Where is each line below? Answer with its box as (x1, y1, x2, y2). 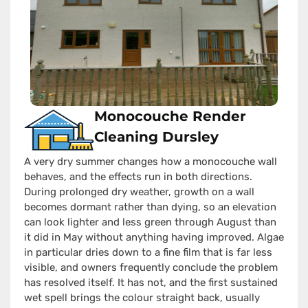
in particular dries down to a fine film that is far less (24, 246, 272, 259)
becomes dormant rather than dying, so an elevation (24, 201, 276, 214)
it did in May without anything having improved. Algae (24, 231, 284, 244)
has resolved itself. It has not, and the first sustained (24, 276, 278, 289)
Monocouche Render (93, 108, 246, 125)
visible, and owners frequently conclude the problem (24, 261, 278, 274)
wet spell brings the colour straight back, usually (24, 291, 260, 305)
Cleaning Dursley (93, 129, 219, 146)
